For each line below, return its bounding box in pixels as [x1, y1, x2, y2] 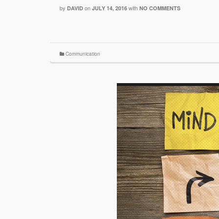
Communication [66, 50, 100, 58]
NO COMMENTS [139, 4, 180, 12]
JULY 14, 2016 [92, 4, 127, 12]
